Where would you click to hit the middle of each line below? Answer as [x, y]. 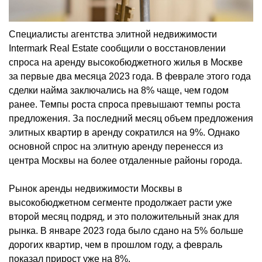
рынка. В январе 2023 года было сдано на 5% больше [126, 230]
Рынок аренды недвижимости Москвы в [96, 188]
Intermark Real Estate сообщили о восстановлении [117, 48]
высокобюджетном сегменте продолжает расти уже [120, 202]
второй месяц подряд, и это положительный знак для [124, 216]
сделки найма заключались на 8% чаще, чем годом [119, 90]
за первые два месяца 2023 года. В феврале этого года [130, 76]
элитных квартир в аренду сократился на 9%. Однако [124, 132]
